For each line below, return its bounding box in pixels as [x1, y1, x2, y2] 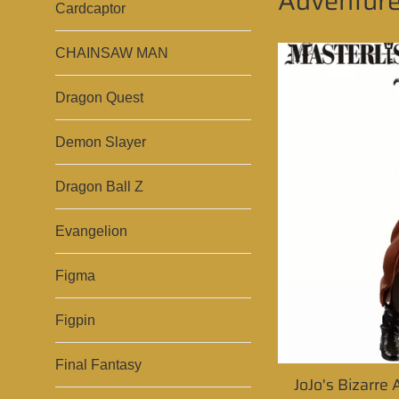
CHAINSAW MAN [55, 45, 168, 61]
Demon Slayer [55, 134, 146, 150]
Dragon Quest [55, 90, 143, 105]
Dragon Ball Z [55, 179, 143, 194]
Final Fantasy [55, 357, 142, 372]
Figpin [55, 313, 95, 328]
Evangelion [55, 224, 127, 239]
